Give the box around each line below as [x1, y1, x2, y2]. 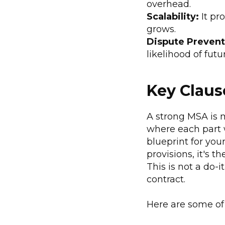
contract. [147, 173, 185, 185]
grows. [147, 23, 176, 35]
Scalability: [147, 11, 199, 22]
